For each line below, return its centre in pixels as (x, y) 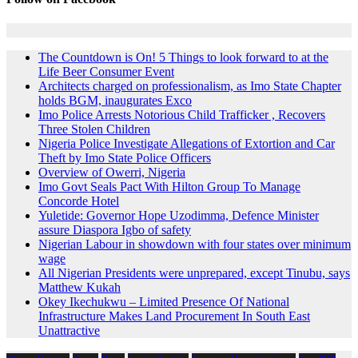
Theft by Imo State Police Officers (125, 158)
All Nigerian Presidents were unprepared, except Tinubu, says (194, 273)
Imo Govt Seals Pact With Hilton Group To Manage (169, 187)
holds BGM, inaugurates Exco (115, 101)
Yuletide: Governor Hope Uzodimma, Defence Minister (179, 216)
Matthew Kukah (80, 288)
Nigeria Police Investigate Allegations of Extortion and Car (187, 144)
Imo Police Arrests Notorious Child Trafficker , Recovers (182, 115)
